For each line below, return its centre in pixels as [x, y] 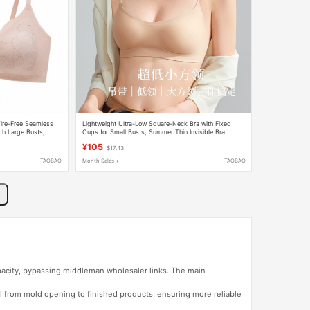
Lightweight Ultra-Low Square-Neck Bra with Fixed [156, 123]
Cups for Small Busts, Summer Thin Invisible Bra [153, 131]
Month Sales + [100, 161]
